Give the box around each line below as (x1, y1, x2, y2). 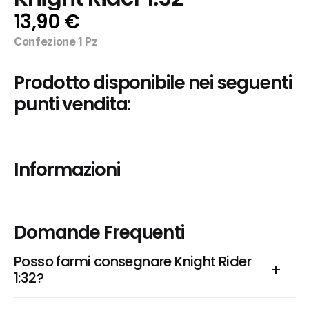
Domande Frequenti (14, 220, 185, 245)
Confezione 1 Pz (14, 34, 98, 48)
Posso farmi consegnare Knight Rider (14, 252, 251, 271)
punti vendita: (14, 92, 131, 117)
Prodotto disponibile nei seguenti (14, 70, 292, 95)
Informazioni (14, 157, 120, 182)
